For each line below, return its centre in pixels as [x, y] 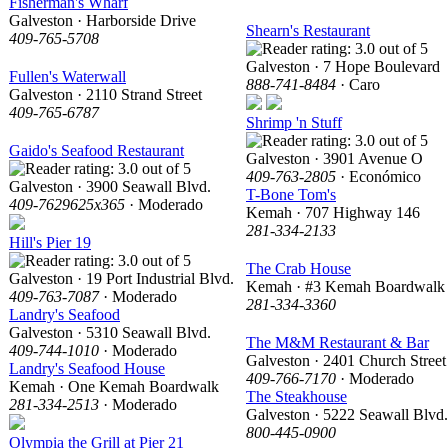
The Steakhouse [296, 396]
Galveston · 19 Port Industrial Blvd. [121, 278]
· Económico [378, 176]
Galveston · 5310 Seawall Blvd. [110, 332]
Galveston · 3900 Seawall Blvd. [110, 186]
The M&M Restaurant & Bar [337, 342]
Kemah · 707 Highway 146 [333, 212]
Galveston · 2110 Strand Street [105, 94]
